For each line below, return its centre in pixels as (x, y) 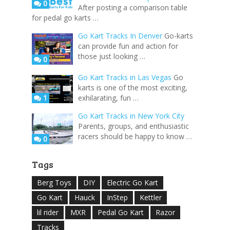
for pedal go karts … (65, 17)
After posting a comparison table (132, 7)
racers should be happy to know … (135, 137)
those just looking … (111, 56)
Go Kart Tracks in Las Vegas (124, 78)
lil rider (47, 213)
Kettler (150, 198)
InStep (117, 198)
